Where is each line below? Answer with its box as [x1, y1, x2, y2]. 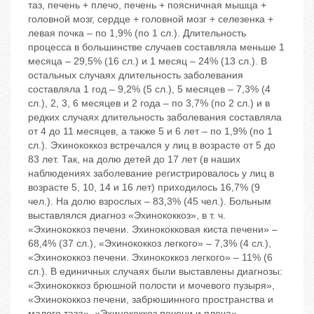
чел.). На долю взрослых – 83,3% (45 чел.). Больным [28, 196, 271, 207]
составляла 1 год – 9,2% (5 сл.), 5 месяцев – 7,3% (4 [28, 83, 271, 95]
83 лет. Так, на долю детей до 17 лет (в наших [28, 153, 240, 165]
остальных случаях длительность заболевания [28, 69, 243, 81]
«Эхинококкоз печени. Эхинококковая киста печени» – [28, 224, 278, 235]
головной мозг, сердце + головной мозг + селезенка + [28, 13, 273, 25]
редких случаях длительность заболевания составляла [28, 111, 282, 123]
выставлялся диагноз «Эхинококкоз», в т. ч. [28, 210, 226, 221]
